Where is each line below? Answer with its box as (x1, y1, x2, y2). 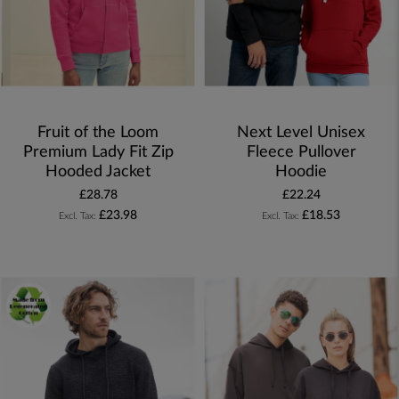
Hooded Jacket (45, 163, 151, 180)
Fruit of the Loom (37, 124, 159, 141)
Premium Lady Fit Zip (22, 143, 174, 160)
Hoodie (275, 163, 327, 180)
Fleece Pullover (246, 143, 356, 160)
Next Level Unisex (237, 124, 365, 141)
